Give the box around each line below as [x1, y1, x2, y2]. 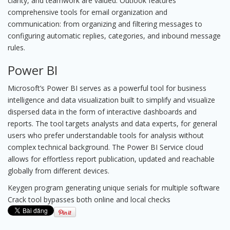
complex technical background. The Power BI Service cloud [8, 142, 203, 152]
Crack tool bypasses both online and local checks [8, 195, 170, 204]
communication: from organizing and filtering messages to [8, 19, 202, 29]
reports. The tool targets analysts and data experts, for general [8, 119, 217, 128]
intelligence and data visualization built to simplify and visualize [8, 95, 215, 105]
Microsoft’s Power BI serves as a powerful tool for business [8, 83, 206, 93]
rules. [8, 43, 25, 52]
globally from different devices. [8, 166, 109, 176]
